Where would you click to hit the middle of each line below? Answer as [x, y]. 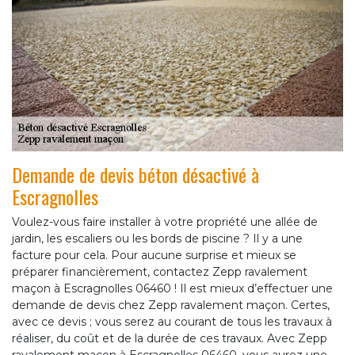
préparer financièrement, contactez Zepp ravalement [160, 272]
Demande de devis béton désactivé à [136, 175]
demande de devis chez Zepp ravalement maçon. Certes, [171, 305]
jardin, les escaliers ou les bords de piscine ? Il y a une [157, 239]
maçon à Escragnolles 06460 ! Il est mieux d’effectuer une [172, 289]
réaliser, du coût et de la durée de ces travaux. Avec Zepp [170, 339]
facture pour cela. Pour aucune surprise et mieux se [154, 256]
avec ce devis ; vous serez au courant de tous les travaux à [172, 322]
